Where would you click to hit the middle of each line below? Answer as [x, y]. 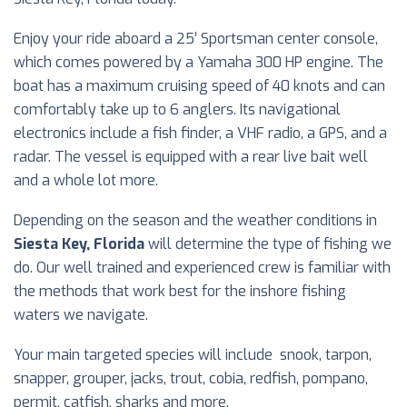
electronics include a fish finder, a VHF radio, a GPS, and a [200, 133]
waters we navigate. [81, 314]
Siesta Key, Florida [79, 243]
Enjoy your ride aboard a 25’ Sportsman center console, [196, 38]
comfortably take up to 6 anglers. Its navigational [177, 109]
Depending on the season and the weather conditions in [195, 220]
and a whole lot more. [86, 180]
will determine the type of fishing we [268, 243]
